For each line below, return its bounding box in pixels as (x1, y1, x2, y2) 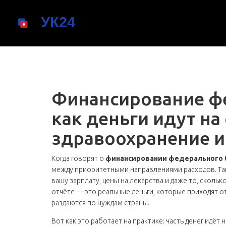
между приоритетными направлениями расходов (51, 165, 215, 174)
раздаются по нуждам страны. (51, 199, 149, 207)
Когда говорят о (51, 154, 105, 162)
